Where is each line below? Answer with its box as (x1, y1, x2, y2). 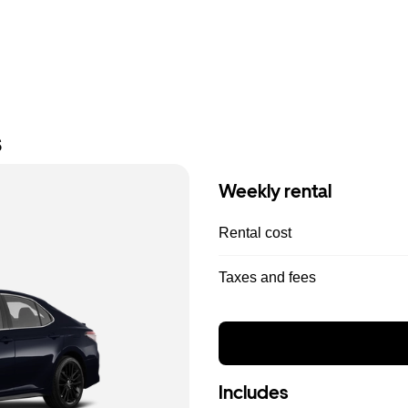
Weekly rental (219, 180, 331, 202)
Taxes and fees (219, 270, 316, 285)
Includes (219, 382, 288, 403)
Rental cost (219, 225, 291, 240)
